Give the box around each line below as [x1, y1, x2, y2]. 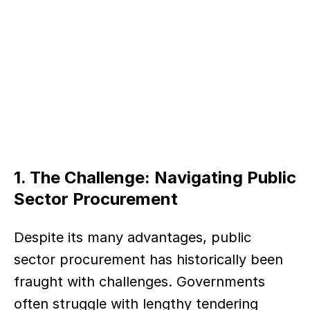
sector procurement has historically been [14, 251, 283, 268]
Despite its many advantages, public [14, 229, 251, 246]
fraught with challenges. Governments [14, 273, 265, 290]
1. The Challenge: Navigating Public [14, 167, 296, 188]
